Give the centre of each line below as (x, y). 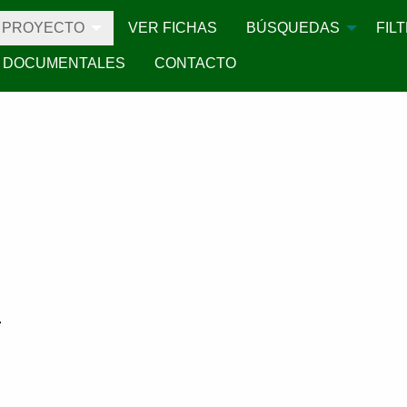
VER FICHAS (173, 28)
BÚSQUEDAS (293, 28)
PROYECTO (44, 28)
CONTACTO (196, 63)
